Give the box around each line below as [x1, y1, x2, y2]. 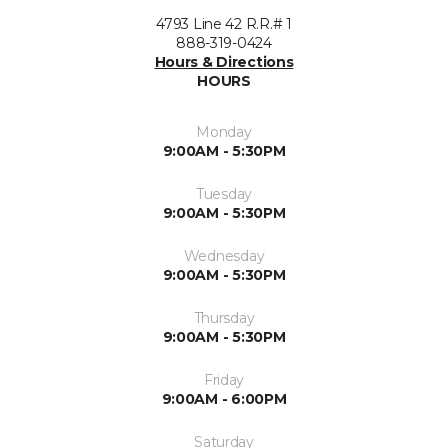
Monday [196, 123, 252, 141]
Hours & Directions [154, 53, 294, 71]
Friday [203, 371, 245, 389]
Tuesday [195, 185, 253, 203]
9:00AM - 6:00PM [161, 390, 287, 408]
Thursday [193, 309, 255, 327]
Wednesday [183, 247, 265, 265]
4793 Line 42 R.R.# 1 [156, 15, 292, 33]
